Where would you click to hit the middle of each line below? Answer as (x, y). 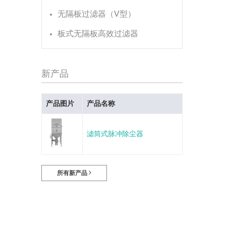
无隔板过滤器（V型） (97, 14)
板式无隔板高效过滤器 (98, 34)
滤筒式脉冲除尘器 (115, 134)
